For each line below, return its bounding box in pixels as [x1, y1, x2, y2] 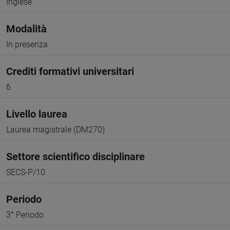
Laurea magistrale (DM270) [6, 125, 105, 135]
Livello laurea [6, 108, 67, 120]
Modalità [6, 23, 47, 35]
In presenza [6, 40, 48, 49]
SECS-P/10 [6, 167, 45, 177]
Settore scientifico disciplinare [6, 150, 145, 163]
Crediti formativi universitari [6, 65, 134, 78]
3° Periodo [6, 210, 44, 220]
